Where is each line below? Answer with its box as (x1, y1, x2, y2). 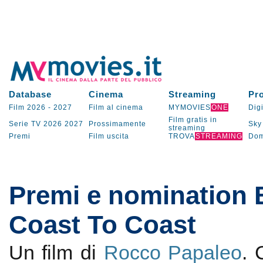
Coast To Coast (8, 210, 196, 239)
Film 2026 (8, 103, 46, 112)
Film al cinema (88, 103, 143, 112)
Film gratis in (168, 116, 217, 124)
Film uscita (88, 132, 129, 140)
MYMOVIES (168, 103, 211, 112)
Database (8, 89, 52, 99)
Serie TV (8, 120, 41, 128)
